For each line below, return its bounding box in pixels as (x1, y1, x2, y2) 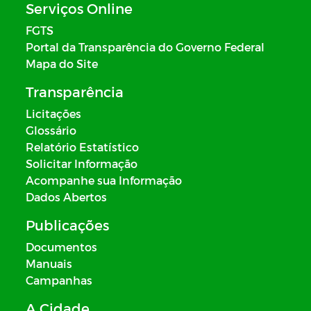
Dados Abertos (26, 190, 107, 203)
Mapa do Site (26, 57, 98, 70)
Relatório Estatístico (26, 140, 139, 153)
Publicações (26, 217, 109, 233)
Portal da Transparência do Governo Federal (26, 40, 264, 53)
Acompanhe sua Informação (26, 174, 182, 187)
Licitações (26, 107, 81, 120)
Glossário (26, 124, 76, 137)
